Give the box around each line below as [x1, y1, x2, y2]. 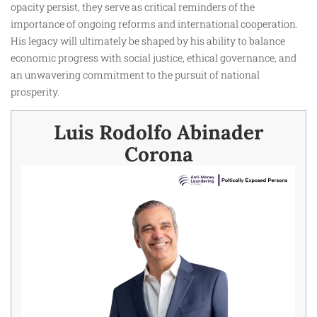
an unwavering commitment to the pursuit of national [11, 67, 260, 81]
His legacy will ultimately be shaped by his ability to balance [11, 33, 285, 47]
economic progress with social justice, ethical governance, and [11, 50, 296, 64]
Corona [124, 142, 193, 168]
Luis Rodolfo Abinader [54, 120, 263, 146]
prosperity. [11, 84, 59, 98]
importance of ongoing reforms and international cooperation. [11, 16, 298, 30]
